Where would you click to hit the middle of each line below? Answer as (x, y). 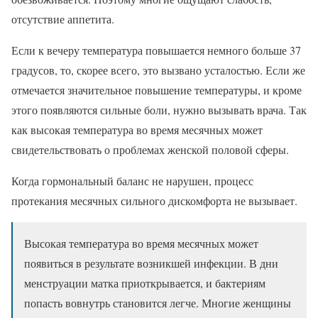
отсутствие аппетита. (63, 18)
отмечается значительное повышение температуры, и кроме (157, 89)
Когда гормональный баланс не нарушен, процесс (132, 180)
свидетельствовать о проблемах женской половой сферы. (150, 149)
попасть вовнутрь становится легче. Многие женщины (158, 302)
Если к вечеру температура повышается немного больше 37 (156, 50)
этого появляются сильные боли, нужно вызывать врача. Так (159, 109)
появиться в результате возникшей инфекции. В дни (151, 263)
